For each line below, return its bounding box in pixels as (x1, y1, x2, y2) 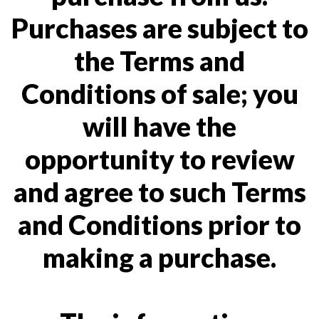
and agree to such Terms (13, 175, 306, 208)
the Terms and (74, 44, 245, 77)
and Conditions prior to (18, 208, 301, 241)
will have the (83, 110, 236, 142)
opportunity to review (24, 142, 295, 175)
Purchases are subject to (11, 11, 308, 44)
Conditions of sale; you (21, 77, 298, 110)
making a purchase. (43, 241, 276, 273)
